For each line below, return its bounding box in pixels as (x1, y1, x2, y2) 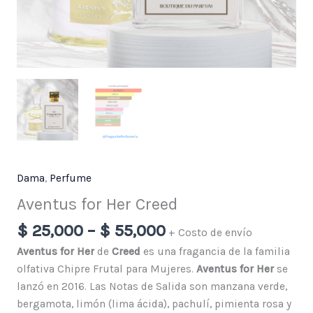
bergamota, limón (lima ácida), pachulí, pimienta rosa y (16, 297, 291, 310)
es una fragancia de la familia (140, 245, 290, 258)
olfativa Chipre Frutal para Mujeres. (16, 262, 196, 275)
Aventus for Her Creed (16, 194, 177, 214)
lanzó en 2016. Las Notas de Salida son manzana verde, (16, 279, 287, 293)
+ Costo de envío (168, 226, 252, 239)
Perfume (49, 171, 92, 184)
